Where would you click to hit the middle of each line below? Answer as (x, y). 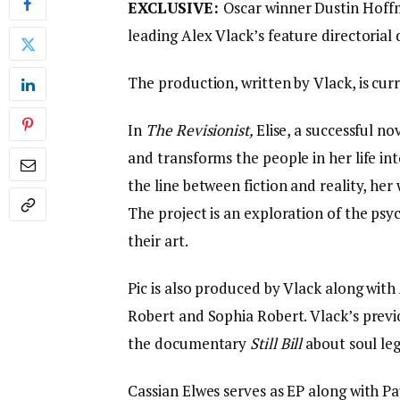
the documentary (189, 343)
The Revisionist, (201, 129)
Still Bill (278, 343)
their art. (158, 240)
